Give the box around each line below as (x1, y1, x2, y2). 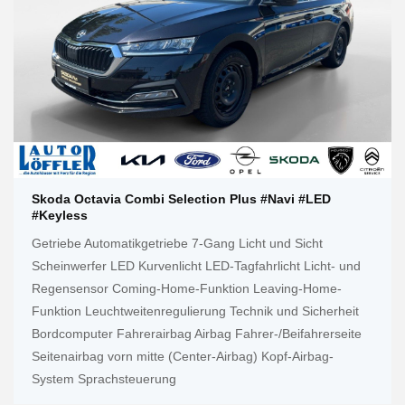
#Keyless (32, 208, 88, 223)
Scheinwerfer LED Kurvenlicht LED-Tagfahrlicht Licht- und (32, 259, 361, 274)
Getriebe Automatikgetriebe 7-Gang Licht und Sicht (32, 236, 323, 251)
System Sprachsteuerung (32, 372, 176, 387)
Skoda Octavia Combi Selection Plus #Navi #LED (32, 192, 331, 207)
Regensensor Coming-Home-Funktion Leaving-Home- (32, 281, 342, 297)
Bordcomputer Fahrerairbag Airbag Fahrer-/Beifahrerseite (32, 326, 362, 342)
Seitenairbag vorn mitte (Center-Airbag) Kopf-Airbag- (32, 349, 334, 364)
